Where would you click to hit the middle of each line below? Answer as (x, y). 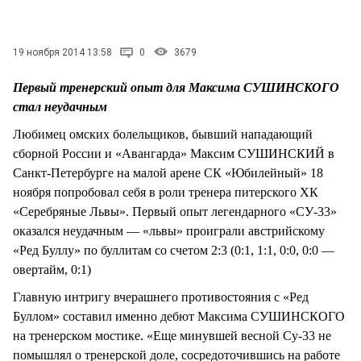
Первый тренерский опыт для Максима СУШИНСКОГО (176, 87)
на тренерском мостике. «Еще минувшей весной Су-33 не (172, 335)
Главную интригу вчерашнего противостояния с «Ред (161, 297)
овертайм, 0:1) (52, 269)
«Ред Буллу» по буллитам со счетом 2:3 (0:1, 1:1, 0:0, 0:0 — (174, 250)
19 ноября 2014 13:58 (62, 52)
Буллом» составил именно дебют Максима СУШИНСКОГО (179, 316)
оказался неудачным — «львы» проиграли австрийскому (169, 230)
